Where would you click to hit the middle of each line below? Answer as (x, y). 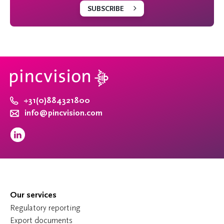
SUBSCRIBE (106, 9)
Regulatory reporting (45, 208)
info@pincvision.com (63, 113)
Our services (33, 195)
